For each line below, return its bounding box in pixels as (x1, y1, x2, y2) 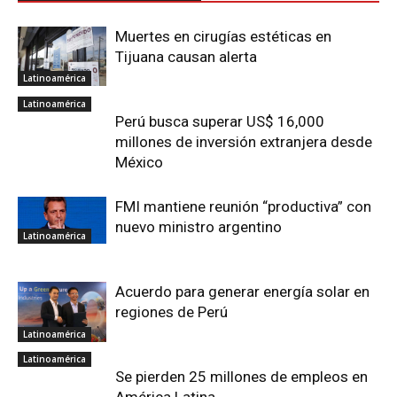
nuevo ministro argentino (115, 218, 282, 236)
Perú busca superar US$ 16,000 (115, 113, 324, 130)
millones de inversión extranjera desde (115, 133, 372, 151)
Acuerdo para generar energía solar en (115, 283, 370, 300)
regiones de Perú (115, 303, 228, 321)
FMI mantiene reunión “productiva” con (115, 198, 371, 215)
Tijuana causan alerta (115, 48, 257, 66)
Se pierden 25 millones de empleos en (115, 368, 368, 385)
